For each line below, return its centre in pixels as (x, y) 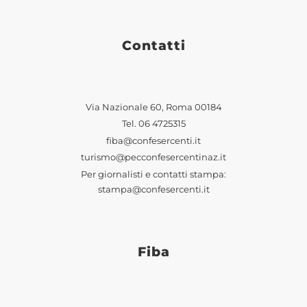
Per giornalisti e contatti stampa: (153, 174)
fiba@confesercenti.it (153, 140)
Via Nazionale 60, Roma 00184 (153, 107)
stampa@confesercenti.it (153, 189)
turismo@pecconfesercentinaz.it (153, 158)
